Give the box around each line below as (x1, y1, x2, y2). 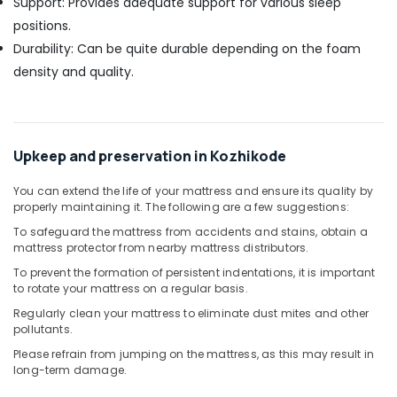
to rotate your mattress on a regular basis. (13, 281, 248, 296)
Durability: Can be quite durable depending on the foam (13, 40, 361, 58)
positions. (13, 17, 71, 35)
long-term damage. (13, 362, 128, 378)
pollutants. (13, 322, 73, 337)
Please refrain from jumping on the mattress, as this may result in (13, 346, 374, 362)
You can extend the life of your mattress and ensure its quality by (13, 183, 373, 198)
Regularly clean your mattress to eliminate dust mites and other (13, 306, 370, 321)
